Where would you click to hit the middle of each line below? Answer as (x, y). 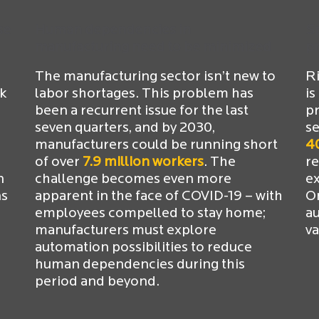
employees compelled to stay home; (150, 213)
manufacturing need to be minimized (153, 47)
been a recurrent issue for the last (142, 111)
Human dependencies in (113, 30)
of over (57, 162)
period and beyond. (97, 282)
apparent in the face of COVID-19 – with (159, 196)
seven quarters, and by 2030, (125, 128)
